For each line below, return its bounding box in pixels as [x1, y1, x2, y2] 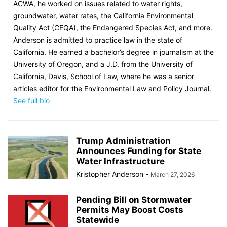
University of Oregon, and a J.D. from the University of [13, 60, 193, 68]
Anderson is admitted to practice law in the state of [13, 35, 182, 44]
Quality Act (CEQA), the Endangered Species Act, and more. [13, 23, 212, 32]
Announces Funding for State [76, 146, 201, 156]
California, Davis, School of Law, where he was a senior [13, 72, 194, 81]
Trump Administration [76, 136, 171, 146]
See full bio [13, 96, 50, 105]
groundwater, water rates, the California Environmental [13, 11, 193, 20]
